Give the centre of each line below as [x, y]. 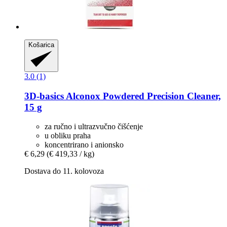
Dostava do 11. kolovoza [64, 171]
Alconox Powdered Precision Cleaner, [142, 96]
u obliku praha [68, 136]
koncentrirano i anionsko [84, 145]
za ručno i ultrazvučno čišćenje [94, 127]
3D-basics [44, 96]
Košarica [41, 45]
